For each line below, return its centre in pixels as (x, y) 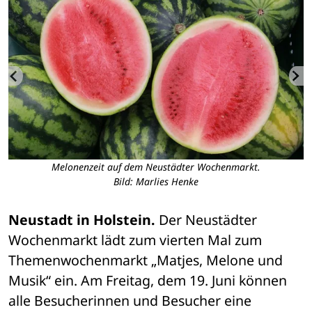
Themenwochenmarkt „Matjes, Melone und (146, 260)
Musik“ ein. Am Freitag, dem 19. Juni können (148, 281)
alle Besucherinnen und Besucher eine (130, 301)
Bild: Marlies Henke (156, 182)
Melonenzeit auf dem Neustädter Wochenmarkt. (156, 167)
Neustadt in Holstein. (82, 220)
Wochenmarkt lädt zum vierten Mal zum (135, 240)
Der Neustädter (206, 220)
